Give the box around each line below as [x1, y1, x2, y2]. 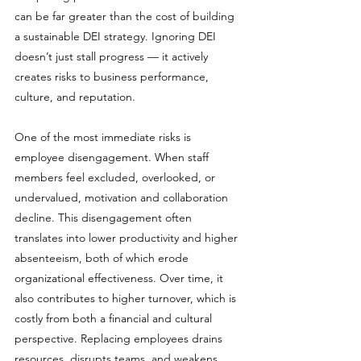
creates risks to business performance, [15, 69, 212, 84]
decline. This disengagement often [15, 210, 195, 225]
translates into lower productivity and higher [15, 230, 241, 245]
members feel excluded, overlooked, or [15, 170, 218, 185]
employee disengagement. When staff [15, 150, 212, 164]
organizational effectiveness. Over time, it [15, 271, 226, 285]
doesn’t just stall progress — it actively [15, 49, 211, 64]
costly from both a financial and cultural [15, 311, 215, 326]
